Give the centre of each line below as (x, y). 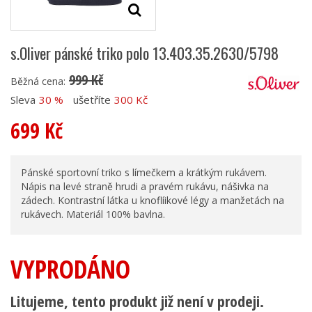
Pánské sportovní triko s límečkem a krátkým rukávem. (144, 172)
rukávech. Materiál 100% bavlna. (93, 214)
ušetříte (92, 99)
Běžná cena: (38, 81)
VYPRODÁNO (70, 269)
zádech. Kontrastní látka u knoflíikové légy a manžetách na (153, 200)
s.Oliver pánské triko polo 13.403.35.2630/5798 (145, 53)
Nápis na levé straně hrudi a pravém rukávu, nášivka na (145, 186)
